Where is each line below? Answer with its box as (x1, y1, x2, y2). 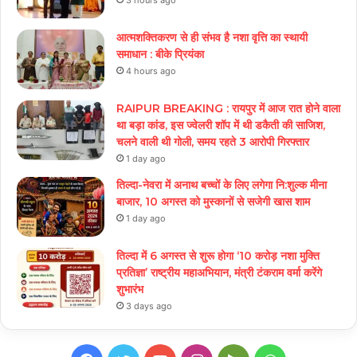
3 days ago (126, 300, 172, 312)
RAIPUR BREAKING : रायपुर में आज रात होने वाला (116, 101, 340, 116)
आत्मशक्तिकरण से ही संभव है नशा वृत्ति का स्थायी (116, 30, 308, 45)
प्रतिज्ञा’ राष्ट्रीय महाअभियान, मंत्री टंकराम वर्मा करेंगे (116, 265, 322, 280)
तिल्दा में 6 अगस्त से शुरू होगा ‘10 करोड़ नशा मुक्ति (116, 249, 320, 264)
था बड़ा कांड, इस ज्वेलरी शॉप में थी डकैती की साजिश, (116, 118, 325, 133)
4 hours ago (126, 65, 176, 77)
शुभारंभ (116, 282, 143, 297)
